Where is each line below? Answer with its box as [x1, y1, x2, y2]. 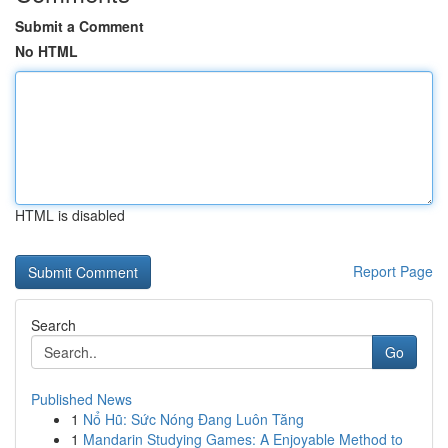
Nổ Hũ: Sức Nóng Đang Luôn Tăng [83, 409, 304, 429]
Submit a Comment [15, 16, 144, 36]
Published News [31, 389, 132, 409]
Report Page [353, 261, 433, 281]
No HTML [15, 41, 78, 61]
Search [31, 315, 76, 335]
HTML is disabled [15, 205, 125, 225]
